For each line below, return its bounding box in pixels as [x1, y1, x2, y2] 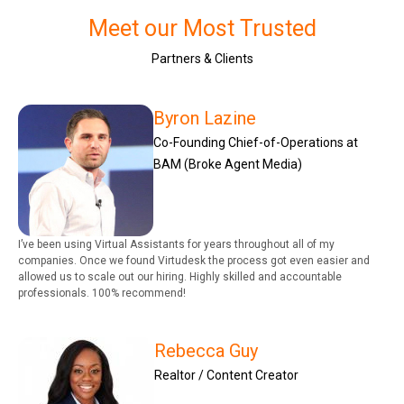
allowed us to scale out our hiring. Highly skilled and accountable [18, 270, 342, 283]
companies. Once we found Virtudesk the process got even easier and [18, 253, 370, 267]
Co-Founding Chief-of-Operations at [153, 134, 358, 150]
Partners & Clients [151, 50, 253, 66]
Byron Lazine [153, 106, 256, 129]
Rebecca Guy [154, 339, 258, 362]
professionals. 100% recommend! [18, 286, 186, 299]
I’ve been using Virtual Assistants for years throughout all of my [18, 237, 335, 251]
